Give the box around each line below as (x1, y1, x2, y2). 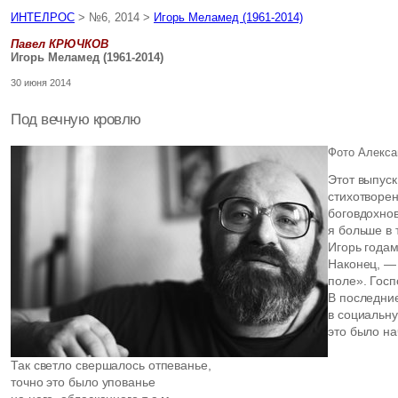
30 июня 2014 (11, 77, 71, 88)
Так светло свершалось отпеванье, (11, 358, 211, 372)
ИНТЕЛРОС (11, 11, 75, 24)
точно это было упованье (11, 375, 155, 389)
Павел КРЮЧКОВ (11, 37, 108, 51)
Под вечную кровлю (11, 111, 141, 128)
